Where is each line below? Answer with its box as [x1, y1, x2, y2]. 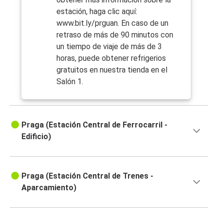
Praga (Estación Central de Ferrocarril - [21, 120, 167, 130]
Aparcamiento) [21, 183, 76, 193]
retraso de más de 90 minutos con [56, 30, 173, 40]
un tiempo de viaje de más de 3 [56, 42, 162, 52]
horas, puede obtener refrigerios [56, 54, 166, 63]
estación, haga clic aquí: [56, 7, 137, 17]
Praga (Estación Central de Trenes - [21, 171, 153, 181]
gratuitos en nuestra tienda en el [56, 65, 167, 75]
